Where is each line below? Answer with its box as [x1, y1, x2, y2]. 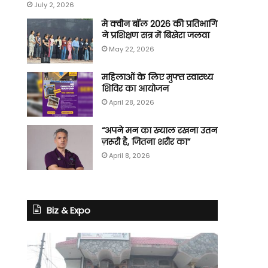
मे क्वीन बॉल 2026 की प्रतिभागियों [101, 18, 226, 31]
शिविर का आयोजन [101, 83, 169, 95]
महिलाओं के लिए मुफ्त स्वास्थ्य [101, 71, 213, 84]
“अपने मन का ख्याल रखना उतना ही [101, 124, 229, 137]
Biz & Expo [46, 204, 90, 217]
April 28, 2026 [108, 98, 154, 108]
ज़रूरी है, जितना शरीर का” [101, 136, 190, 148]
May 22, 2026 [108, 44, 154, 54]
